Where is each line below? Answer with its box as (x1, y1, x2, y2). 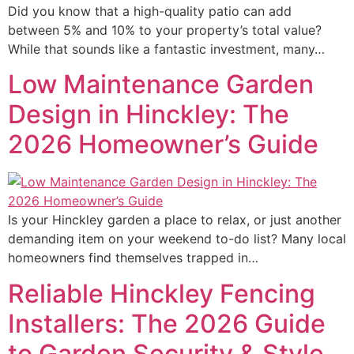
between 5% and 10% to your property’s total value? (8, 21, 322, 38)
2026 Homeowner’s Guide (8, 129, 318, 160)
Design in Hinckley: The (8, 99, 289, 130)
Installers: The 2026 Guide (8, 307, 326, 339)
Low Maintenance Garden (8, 69, 314, 100)
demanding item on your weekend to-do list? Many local (8, 231, 346, 247)
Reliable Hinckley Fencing (8, 277, 315, 309)
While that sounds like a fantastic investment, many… (8, 40, 325, 57)
